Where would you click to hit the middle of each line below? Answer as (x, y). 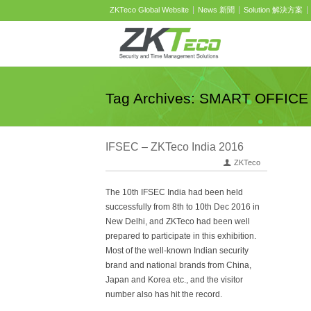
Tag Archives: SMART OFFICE (207, 98)
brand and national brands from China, (178, 265)
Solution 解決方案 (273, 10)
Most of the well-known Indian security (177, 251)
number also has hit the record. (164, 294)
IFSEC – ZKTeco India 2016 (175, 147)
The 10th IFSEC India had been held (174, 192)
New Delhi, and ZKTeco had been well (178, 221)
